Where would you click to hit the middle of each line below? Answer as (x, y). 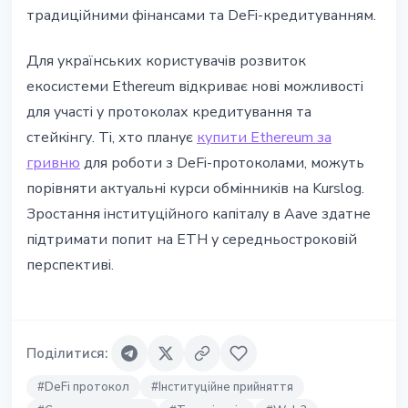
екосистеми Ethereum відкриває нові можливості (195, 87)
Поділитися (66, 354)
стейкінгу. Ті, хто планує (112, 138)
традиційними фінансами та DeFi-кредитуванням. (201, 16)
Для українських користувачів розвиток (166, 61)
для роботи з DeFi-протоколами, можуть (222, 163)
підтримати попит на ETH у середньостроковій (192, 240)
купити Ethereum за (264, 138)
